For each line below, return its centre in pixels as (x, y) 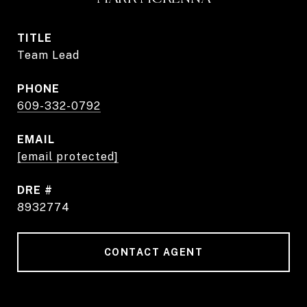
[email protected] (68, 157)
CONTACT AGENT (153, 252)
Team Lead (48, 55)
